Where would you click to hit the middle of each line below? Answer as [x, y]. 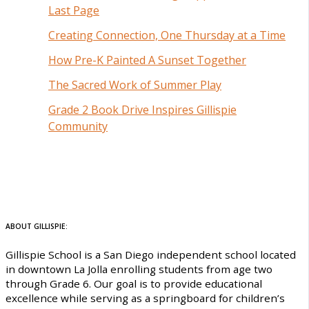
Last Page [74, 11]
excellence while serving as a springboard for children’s [145, 298]
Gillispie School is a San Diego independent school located [151, 255]
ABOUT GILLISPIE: [37, 227]
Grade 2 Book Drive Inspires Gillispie [143, 110]
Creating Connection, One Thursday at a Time [167, 36]
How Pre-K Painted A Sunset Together [148, 60]
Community [78, 127]
